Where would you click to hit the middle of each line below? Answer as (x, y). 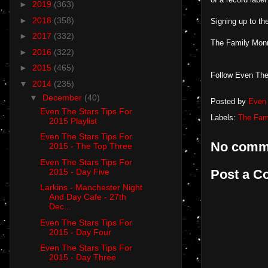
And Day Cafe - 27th (87, 197)
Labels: (224, 118)
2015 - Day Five (79, 171)
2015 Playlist (73, 121)
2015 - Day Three (82, 258)
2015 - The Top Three (90, 146)
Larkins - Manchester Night (91, 188)
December (63, 97)
